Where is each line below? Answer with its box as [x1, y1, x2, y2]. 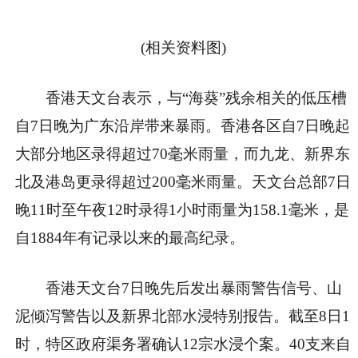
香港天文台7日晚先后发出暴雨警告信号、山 [46, 280, 343, 297]
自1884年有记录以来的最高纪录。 [15, 229, 245, 247]
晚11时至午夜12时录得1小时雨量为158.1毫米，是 [15, 201, 349, 219]
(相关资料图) [140, 39, 226, 57]
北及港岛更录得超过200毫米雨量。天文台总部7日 [15, 173, 351, 191]
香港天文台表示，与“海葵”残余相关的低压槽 [46, 89, 348, 107]
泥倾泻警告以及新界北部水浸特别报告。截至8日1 [15, 308, 350, 325]
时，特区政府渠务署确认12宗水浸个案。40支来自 [15, 336, 351, 353]
